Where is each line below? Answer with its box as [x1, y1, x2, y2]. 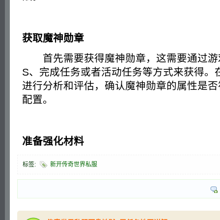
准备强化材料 [22, 135, 84, 147]
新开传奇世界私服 [50, 161, 97, 168]
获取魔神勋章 [22, 32, 84, 44]
